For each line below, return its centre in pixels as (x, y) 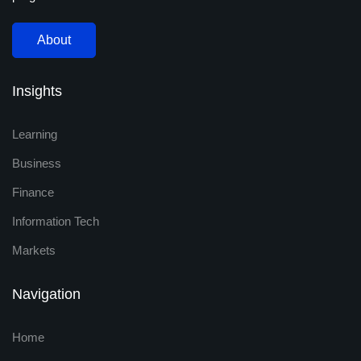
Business (37, 164)
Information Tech (56, 222)
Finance (33, 193)
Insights (37, 91)
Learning (35, 135)
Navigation (46, 295)
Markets (34, 251)
